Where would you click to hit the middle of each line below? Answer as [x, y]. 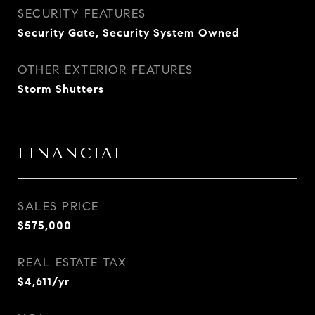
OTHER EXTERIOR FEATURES [105, 70]
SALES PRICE [58, 206]
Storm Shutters [61, 89]
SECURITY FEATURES [82, 14]
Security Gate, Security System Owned [129, 33]
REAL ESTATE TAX [72, 263]
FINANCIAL [71, 153]
